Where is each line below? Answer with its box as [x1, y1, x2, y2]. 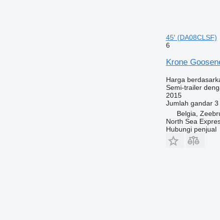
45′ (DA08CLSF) [165, 33, 217, 41]
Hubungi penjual [165, 125, 217, 133]
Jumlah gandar [165, 99, 213, 107]
